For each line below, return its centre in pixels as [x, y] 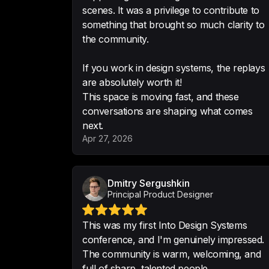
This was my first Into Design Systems [165, 225]
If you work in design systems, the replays [174, 68]
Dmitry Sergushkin [149, 183]
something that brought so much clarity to [174, 25]
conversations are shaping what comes [168, 111]
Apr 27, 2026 [107, 138]
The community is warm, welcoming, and [172, 254]
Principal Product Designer [160, 194]
